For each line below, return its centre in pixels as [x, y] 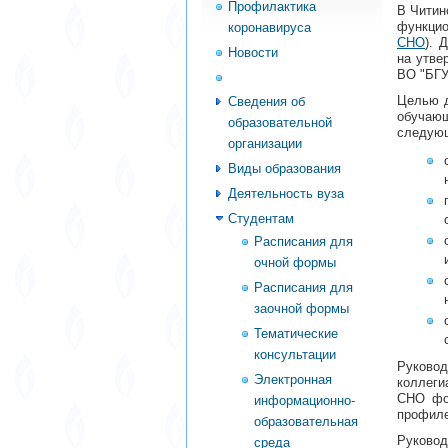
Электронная [293, 379]
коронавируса [269, 27]
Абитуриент [265, 77]
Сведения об [266, 102]
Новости [253, 52]
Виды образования [284, 169]
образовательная [306, 421]
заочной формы [301, 308]
